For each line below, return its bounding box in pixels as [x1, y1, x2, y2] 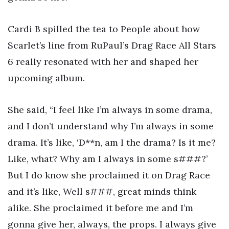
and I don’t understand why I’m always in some [8, 120, 214, 132]
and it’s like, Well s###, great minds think [8, 185, 196, 197]
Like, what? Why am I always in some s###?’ [8, 152, 208, 165]
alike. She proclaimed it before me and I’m [8, 201, 193, 214]
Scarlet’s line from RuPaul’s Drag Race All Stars [8, 39, 216, 52]
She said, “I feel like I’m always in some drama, [8, 103, 212, 116]
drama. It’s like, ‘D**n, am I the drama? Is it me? [8, 136, 216, 148]
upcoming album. [8, 72, 85, 84]
